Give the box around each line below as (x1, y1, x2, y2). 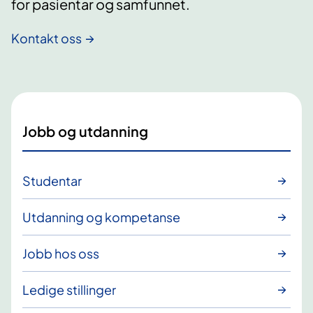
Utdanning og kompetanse (22, 209, 180, 226)
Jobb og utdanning (22, 122, 148, 140)
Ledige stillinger (22, 282, 116, 298)
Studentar (22, 173, 82, 189)
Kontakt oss (11, 30, 82, 47)
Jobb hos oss (22, 245, 99, 262)
